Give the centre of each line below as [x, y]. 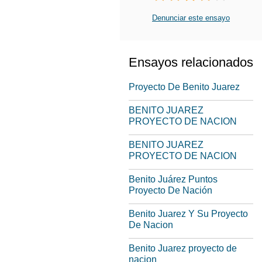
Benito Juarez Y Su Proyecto [188, 214]
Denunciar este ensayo [191, 18]
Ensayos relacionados [191, 62]
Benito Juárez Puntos [173, 179]
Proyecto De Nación [170, 190]
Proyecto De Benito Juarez [184, 87]
